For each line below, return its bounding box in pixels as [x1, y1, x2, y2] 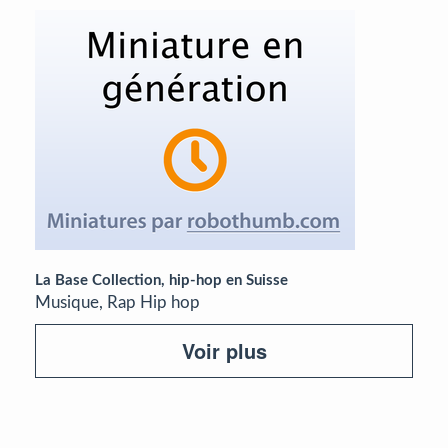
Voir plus [181, 336, 267, 365]
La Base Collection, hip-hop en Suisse [35, 273, 288, 288]
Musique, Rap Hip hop [35, 294, 200, 311]
